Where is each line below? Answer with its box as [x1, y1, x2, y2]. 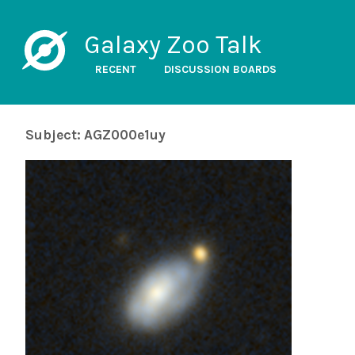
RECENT [94, 63, 136, 76]
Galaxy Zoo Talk [83, 30, 262, 59]
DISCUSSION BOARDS [163, 63, 277, 76]
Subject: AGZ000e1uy [25, 127, 166, 143]
